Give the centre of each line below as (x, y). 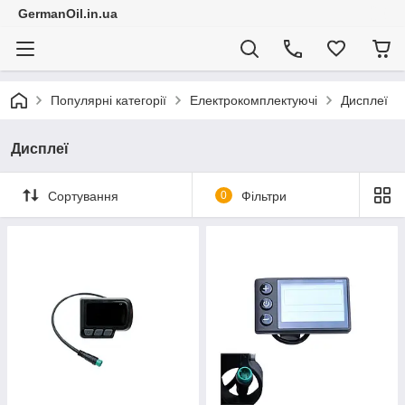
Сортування (83, 196)
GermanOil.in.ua (68, 14)
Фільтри (264, 196)
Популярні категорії (108, 100)
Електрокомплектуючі (254, 100)
